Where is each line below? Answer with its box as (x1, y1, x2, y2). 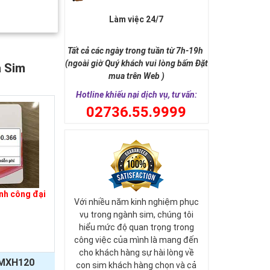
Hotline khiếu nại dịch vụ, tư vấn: (75, 90, 197, 99)
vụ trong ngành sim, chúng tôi (79, 210, 193, 219)
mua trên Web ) (108, 71, 165, 81)
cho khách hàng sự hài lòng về (78, 248, 194, 257)
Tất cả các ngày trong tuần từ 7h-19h (67, 46, 206, 55)
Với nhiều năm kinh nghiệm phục (74, 197, 199, 207)
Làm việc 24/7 (109, 14, 164, 24)
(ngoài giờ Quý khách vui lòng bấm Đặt (64, 58, 208, 68)
